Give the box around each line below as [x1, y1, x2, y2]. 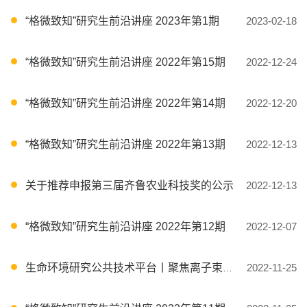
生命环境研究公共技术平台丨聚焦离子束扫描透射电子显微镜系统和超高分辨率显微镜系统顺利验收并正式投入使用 [25, 261, 223, 273]
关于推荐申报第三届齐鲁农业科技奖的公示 [25, 179, 234, 191]
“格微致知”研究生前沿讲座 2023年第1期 [25, 14, 219, 27]
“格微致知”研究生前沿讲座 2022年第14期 [25, 97, 225, 109]
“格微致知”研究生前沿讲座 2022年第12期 [25, 220, 225, 232]
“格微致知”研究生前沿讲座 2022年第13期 [25, 138, 225, 150]
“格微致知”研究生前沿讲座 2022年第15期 [25, 56, 225, 68]
